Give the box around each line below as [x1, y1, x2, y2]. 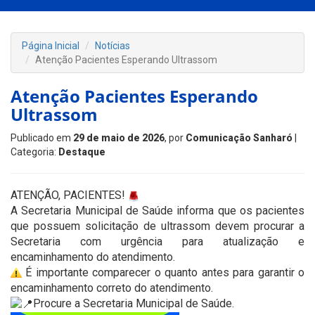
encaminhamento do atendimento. [11, 250, 175, 264]
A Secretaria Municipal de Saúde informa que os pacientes [11, 204, 304, 217]
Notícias [95, 40, 130, 51]
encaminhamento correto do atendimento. [11, 281, 213, 295]
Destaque [58, 146, 105, 157]
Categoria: [11, 146, 58, 157]
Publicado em [11, 132, 73, 143]
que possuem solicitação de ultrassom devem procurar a [11, 219, 304, 233]
